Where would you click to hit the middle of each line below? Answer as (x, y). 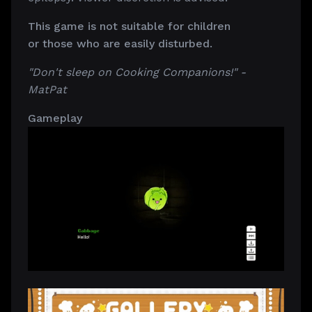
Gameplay (55, 118)
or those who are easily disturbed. (120, 44)
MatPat (47, 90)
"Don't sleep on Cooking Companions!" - (137, 72)
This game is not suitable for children (129, 26)
